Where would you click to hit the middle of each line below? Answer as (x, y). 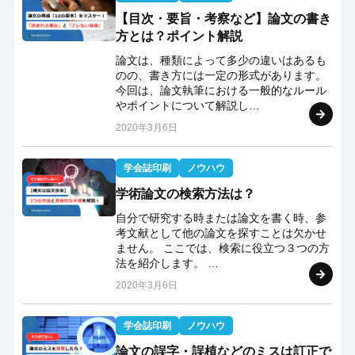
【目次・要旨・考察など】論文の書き (223, 19)
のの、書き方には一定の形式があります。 (221, 75)
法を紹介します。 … (167, 263)
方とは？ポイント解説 (179, 36)
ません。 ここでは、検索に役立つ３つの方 (222, 248)
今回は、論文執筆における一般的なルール (221, 90)
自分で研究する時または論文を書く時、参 (221, 218)
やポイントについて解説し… (187, 105)
